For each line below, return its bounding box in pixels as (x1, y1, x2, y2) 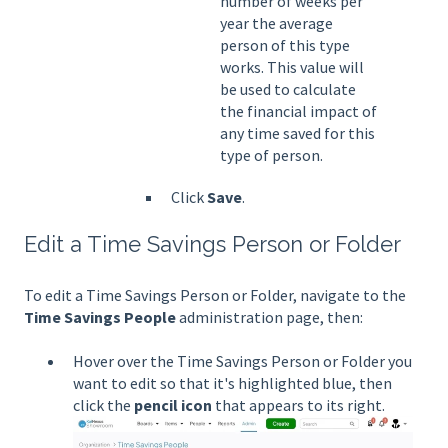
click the (73, 395, 134, 415)
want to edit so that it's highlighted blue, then (73, 373, 392, 393)
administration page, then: (179, 306, 363, 327)
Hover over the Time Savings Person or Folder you (73, 351, 412, 371)
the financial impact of (220, 101, 377, 122)
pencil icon (134, 395, 215, 415)
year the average (220, 13, 333, 34)
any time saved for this (220, 123, 375, 144)
